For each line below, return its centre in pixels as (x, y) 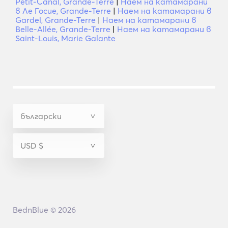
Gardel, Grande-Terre (55, 20)
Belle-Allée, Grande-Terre (63, 29)
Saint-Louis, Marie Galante (65, 38)
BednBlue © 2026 (44, 210)
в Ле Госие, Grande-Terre (63, 11)
